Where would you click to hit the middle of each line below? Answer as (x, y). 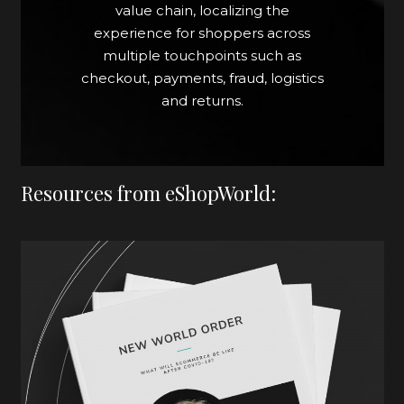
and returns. (202, 101)
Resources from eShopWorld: (148, 193)
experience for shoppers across (202, 33)
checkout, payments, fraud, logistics (202, 78)
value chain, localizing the (202, 11)
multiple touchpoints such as (202, 56)
